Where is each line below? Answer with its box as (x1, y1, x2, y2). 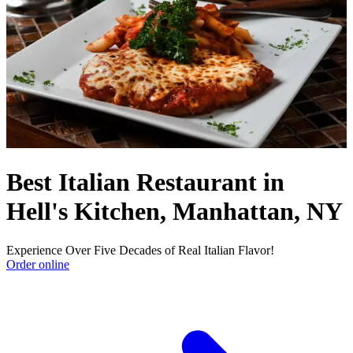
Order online (6, 257, 69, 271)
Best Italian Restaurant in (6, 168, 284, 197)
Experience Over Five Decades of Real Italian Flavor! (6, 243, 274, 257)
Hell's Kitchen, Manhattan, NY (6, 197, 343, 226)
